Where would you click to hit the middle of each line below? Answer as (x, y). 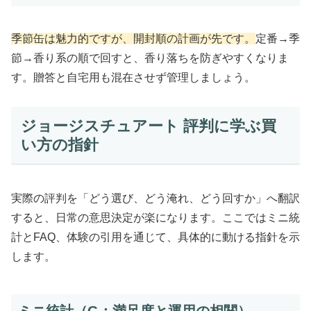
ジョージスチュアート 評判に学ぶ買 (148, 126)
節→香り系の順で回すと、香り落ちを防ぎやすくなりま (150, 58)
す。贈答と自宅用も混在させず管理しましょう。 (133, 77)
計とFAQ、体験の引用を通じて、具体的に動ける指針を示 (155, 237)
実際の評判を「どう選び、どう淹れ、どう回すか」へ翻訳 (155, 199)
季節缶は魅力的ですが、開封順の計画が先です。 (133, 38)
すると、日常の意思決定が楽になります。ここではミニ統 (155, 218)
